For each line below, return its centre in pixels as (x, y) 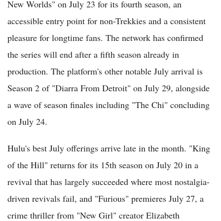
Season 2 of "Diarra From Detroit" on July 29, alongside (109, 88)
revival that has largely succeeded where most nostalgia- (109, 182)
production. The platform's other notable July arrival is (105, 71)
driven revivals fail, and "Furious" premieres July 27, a (106, 199)
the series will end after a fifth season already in (93, 55)
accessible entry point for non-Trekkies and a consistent (107, 21)
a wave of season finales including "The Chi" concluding (109, 105)
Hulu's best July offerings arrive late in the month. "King (109, 148)
